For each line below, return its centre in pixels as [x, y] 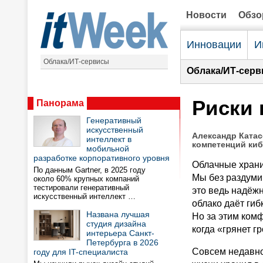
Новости [206, 15]
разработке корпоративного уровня [102, 158]
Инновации [214, 45]
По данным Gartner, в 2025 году [90, 170]
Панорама [60, 103]
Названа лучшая [118, 214]
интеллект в [109, 139]
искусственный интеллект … [85, 196]
